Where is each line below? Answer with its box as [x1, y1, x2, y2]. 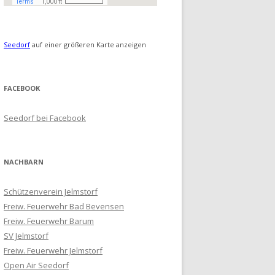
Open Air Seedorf [4, 260, 69, 271]
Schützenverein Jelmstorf [4, 186, 98, 198]
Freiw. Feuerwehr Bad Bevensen [4, 201, 124, 212]
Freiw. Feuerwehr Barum [4, 215, 94, 227]
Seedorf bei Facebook [4, 112, 86, 124]
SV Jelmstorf [4, 230, 48, 242]
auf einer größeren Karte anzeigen [30, 40, 146, 50]
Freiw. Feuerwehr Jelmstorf [4, 245, 103, 257]
